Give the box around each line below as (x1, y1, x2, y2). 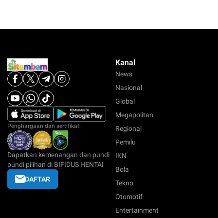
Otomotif (115, 193, 143, 201)
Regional (115, 125, 142, 133)
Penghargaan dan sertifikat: (7, 123, 81, 130)
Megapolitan (115, 111, 153, 119)
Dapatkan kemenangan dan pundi (7, 151, 109, 159)
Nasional (115, 84, 142, 92)
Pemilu (115, 138, 136, 146)
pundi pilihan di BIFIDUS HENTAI (7, 161, 104, 169)
